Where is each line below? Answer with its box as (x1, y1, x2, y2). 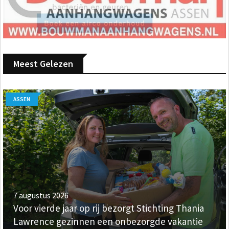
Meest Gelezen (13, 58, 73, 70)
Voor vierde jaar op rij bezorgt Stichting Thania (13, 202, 204, 215)
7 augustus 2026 (13, 190, 68, 201)
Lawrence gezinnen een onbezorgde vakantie (13, 215, 203, 228)
